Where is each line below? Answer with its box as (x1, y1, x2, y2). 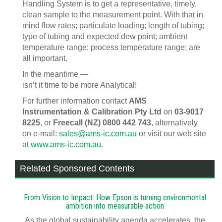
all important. (22, 54, 67, 62)
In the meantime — (22, 70, 88, 78)
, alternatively (151, 118, 198, 127)
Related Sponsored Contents (20, 164, 134, 173)
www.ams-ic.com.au (31, 140, 101, 149)
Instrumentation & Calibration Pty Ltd (22, 108, 164, 116)
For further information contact (22, 97, 129, 105)
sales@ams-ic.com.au (59, 129, 137, 138)
